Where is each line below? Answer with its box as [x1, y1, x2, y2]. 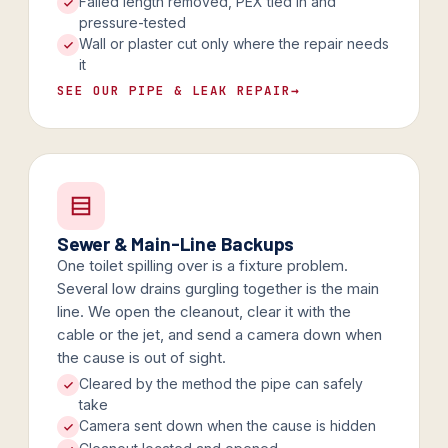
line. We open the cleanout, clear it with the [57, 302, 351, 321]
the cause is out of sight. [57, 348, 226, 367]
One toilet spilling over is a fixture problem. [57, 256, 348, 275]
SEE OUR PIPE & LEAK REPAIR [57, 82, 291, 99]
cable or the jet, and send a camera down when [57, 325, 382, 344]
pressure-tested [79, 14, 186, 31]
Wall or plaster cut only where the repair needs [79, 35, 389, 52]
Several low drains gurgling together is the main [57, 279, 379, 298]
